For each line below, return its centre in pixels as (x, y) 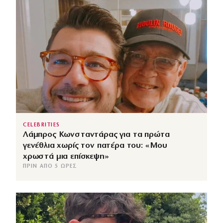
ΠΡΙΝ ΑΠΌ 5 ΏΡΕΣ (50, 166)
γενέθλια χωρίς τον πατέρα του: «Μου (95, 145)
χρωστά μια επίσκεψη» (66, 156)
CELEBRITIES (42, 125)
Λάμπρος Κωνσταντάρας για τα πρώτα (96, 134)
